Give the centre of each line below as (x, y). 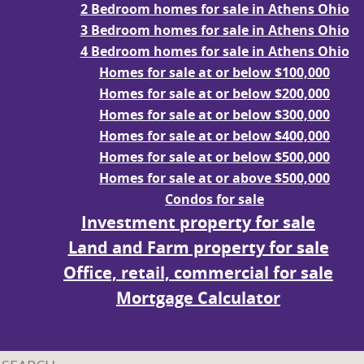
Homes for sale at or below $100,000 (214, 73)
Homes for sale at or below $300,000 (214, 115)
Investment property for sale (198, 223)
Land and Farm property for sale (198, 248)
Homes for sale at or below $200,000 (214, 94)
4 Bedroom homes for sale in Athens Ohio (214, 52)
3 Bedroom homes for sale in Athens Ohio (214, 30)
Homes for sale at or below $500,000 (214, 157)
